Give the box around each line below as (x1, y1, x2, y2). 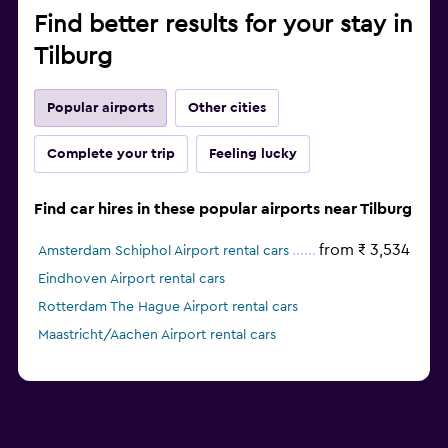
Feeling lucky (209, 147, 297, 162)
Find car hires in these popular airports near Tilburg (34, 201, 412, 218)
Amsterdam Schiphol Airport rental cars (38, 244, 289, 259)
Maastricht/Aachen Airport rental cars (38, 328, 276, 343)
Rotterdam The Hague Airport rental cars (38, 300, 298, 315)
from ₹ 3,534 (319, 242, 410, 259)
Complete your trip (47, 147, 175, 162)
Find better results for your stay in (34, 13, 413, 38)
